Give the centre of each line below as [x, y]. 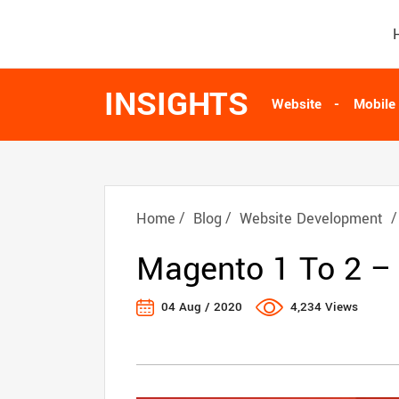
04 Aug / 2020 [202, 307]
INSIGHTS [176, 104]
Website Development [311, 219]
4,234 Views [324, 307]
